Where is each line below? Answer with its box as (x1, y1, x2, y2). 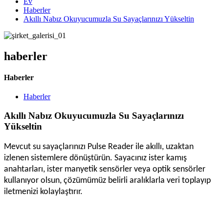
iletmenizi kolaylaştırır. (4, 187, 83, 197)
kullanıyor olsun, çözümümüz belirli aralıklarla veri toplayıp (4, 175, 211, 185)
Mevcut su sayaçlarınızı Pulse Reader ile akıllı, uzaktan (4, 142, 194, 152)
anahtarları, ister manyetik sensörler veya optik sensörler (4, 164, 205, 174)
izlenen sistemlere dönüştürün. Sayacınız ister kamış (4, 153, 187, 163)
